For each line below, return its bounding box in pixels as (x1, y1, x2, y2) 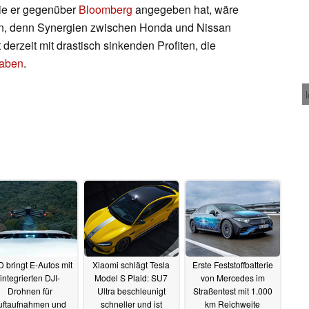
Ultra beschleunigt (97, 285, 166, 297)
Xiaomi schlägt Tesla (92, 259, 170, 271)
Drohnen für (7, 285, 52, 297)
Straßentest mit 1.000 (192, 285, 272, 297)
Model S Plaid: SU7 (94, 272, 168, 284)
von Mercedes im (200, 272, 265, 284)
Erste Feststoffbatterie (192, 259, 273, 271)
